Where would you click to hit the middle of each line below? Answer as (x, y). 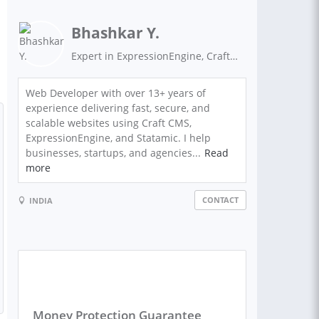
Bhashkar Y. (115, 33)
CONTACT (220, 200)
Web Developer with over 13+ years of (116, 93)
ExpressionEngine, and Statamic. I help (118, 138)
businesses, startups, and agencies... (113, 153)
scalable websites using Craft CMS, (109, 123)
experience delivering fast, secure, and (118, 108)
